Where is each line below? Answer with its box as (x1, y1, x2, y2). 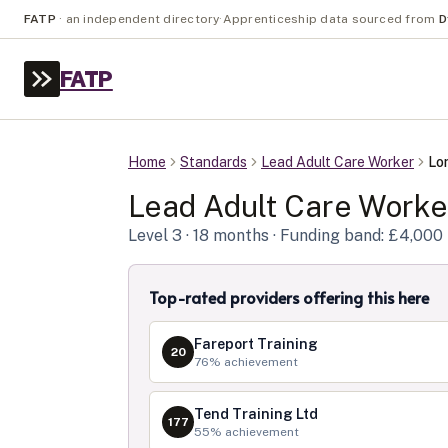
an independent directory (65, 12, 220, 26)
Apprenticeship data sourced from (222, 12, 436, 26)
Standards (180, 154, 247, 170)
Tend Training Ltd (194, 406, 318, 422)
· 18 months (182, 226, 269, 245)
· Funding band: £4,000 (269, 226, 443, 245)
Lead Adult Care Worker (261, 154, 414, 170)
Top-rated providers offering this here (149, 286, 429, 308)
